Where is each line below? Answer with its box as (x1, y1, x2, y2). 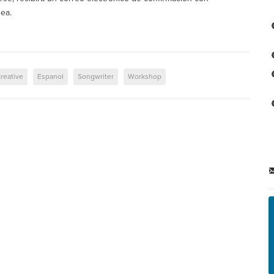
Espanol (37, 72, 64, 81)
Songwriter (78, 72, 114, 81)
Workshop (128, 72, 161, 81)
